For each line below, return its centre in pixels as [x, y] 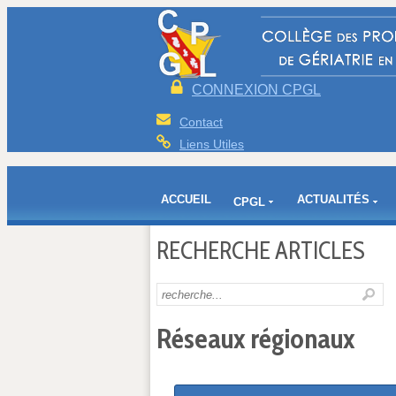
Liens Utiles [212, 144]
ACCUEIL [186, 199]
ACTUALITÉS [333, 199]
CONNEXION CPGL [256, 90]
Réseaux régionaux [256, 338]
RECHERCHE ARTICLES [261, 251]
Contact [201, 122]
